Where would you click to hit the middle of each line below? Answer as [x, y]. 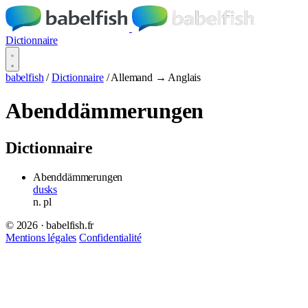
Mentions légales [41, 237]
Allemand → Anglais [156, 77]
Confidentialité [110, 237]
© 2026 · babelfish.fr [50, 225]
